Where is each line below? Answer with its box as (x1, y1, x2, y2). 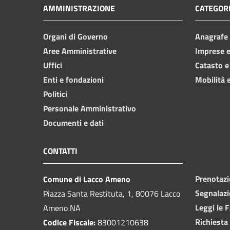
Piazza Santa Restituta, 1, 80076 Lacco (43, 187, 180, 200)
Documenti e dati (43, 116, 104, 129)
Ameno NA (43, 201, 81, 214)
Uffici (43, 59, 62, 71)
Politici (43, 87, 67, 100)
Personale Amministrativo (43, 102, 136, 114)
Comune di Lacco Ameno (43, 172, 130, 185)
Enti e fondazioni (43, 73, 104, 86)
